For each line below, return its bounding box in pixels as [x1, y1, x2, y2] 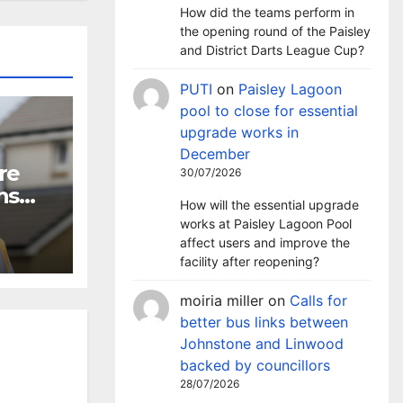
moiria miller [180, 291, 264, 309]
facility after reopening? [180, 254, 319, 269]
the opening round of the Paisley [180, 23, 371, 39]
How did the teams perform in [180, 4, 354, 20]
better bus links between [180, 313, 348, 331]
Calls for [290, 291, 347, 309]
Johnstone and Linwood [180, 335, 344, 353]
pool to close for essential [180, 102, 358, 120]
